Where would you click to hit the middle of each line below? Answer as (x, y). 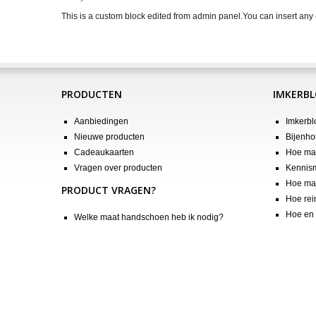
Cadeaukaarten (104, 152)
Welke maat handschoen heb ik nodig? (149, 217)
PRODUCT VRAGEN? (109, 190)
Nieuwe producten (109, 136)
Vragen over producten (118, 168)
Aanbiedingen (101, 121)
